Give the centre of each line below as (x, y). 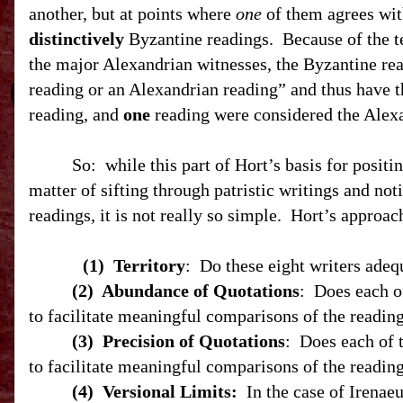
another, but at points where (132, 13)
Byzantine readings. (201, 39)
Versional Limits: (170, 391)
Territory (149, 265)
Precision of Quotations (194, 341)
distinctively (76, 39)
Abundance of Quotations (201, 291)
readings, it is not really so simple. (157, 215)
